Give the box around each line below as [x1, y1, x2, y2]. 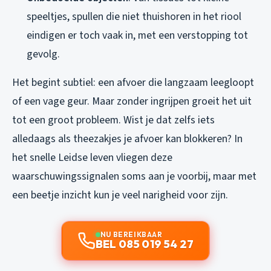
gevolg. [27, 46, 60, 62]
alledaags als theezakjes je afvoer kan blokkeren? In [12, 131, 243, 146]
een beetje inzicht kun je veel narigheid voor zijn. [12, 187, 228, 203]
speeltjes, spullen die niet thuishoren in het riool [27, 8, 241, 24]
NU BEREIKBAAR [100, 229, 163, 239]
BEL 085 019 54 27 [95, 237, 194, 251]
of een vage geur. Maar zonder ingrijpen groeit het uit [12, 93, 252, 109]
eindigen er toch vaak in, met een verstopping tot [27, 27, 248, 43]
